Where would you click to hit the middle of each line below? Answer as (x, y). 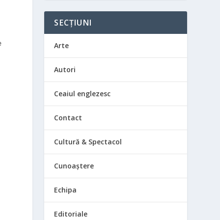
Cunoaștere (74, 166)
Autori (65, 70)
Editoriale (71, 214)
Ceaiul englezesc (82, 94)
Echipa (66, 190)
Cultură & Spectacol (88, 142)
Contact (68, 118)
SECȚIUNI (73, 23)
